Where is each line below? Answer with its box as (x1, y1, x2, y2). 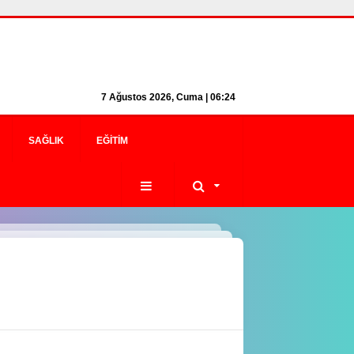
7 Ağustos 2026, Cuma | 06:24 (101, 92, 235, 103)
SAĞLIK (28, 135, 64, 146)
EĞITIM (96, 135, 128, 146)
